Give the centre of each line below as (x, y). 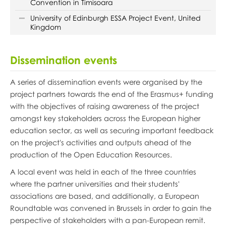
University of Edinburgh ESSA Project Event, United (115, 18)
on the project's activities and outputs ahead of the (100, 143)
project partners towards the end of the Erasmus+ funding (111, 94)
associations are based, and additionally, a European (104, 196)
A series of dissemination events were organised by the (106, 82)
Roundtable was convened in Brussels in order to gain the (110, 208)
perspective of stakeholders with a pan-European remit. (107, 220)
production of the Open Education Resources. (91, 155)
